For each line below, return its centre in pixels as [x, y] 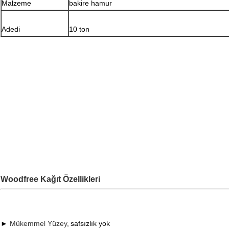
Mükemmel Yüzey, [39, 224]
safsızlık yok [90, 224]
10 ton [79, 29]
